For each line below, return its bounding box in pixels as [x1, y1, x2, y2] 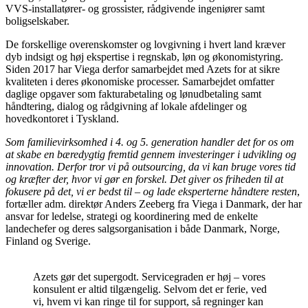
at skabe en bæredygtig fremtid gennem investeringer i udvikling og [5, 148, 296, 160]
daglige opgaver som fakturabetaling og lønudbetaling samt [5, 87, 261, 100]
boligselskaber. [5, 14, 69, 27]
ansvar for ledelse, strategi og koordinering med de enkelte [5, 210, 258, 222]
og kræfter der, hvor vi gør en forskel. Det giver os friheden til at [5, 173, 283, 185]
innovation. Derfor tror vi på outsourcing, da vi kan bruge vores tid [5, 160, 296, 173]
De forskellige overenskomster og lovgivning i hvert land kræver [5, 38, 285, 50]
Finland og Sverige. [5, 234, 91, 247]
